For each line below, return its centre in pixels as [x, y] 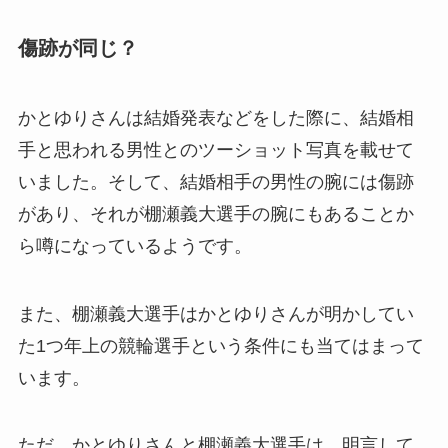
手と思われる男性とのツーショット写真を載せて [215, 149]
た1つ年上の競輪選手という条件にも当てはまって [220, 345]
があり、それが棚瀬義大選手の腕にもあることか [215, 213]
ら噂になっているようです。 [134, 245]
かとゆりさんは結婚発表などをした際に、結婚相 [215, 117]
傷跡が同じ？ [77, 48]
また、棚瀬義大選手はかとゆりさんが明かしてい [215, 313]
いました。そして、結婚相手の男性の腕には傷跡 [215, 181]
